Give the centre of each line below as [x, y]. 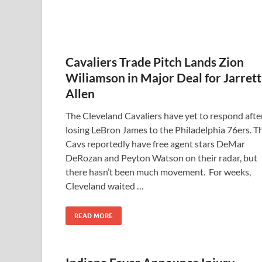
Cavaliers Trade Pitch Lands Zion [155, 62]
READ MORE [94, 216]
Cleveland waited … [105, 186]
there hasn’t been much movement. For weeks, [158, 172]
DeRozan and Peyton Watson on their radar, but [161, 158]
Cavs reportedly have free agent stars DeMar [155, 144]
